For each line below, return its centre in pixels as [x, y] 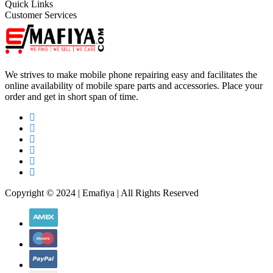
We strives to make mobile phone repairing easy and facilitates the [131, 75]
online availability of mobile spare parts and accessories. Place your [134, 86]
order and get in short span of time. [72, 97]
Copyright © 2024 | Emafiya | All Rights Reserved [102, 193]
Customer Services [41, 15]
